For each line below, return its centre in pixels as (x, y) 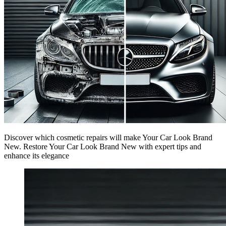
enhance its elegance (37, 155)
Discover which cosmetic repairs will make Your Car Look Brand (108, 137)
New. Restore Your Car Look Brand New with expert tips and (103, 146)
